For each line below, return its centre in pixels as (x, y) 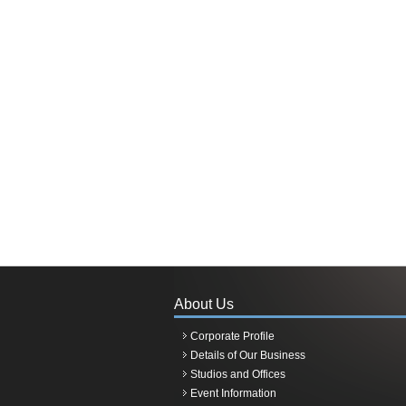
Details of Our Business (248, 355)
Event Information (233, 393)
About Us (204, 304)
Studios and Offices (238, 374)
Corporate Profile (232, 336)
